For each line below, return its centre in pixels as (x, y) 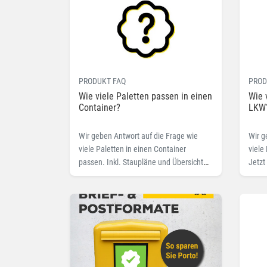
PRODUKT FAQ (102, 81)
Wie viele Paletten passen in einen (145, 97)
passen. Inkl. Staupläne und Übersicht (141, 162)
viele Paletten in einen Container (132, 149)
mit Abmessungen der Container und (139, 176)
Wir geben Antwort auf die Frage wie (138, 136)
